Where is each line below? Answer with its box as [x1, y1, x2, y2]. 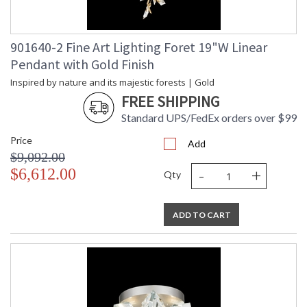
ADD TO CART [172, 210, 231, 221]
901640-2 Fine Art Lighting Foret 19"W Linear [10, 38, 267, 56]
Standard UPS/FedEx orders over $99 [121, 111, 297, 125]
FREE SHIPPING [121, 92, 219, 112]
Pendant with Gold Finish [10, 56, 154, 73]
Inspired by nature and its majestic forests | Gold [10, 76, 214, 89]
